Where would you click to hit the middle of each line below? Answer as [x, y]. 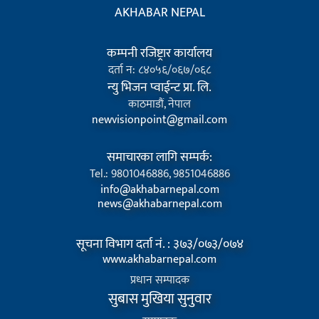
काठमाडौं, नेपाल [159, 105]
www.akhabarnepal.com [159, 260]
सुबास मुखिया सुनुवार [159, 299]
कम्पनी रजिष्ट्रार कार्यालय [159, 54]
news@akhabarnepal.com [159, 204]
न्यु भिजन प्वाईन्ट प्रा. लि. [159, 88]
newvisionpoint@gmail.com [159, 120]
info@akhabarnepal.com [159, 190]
